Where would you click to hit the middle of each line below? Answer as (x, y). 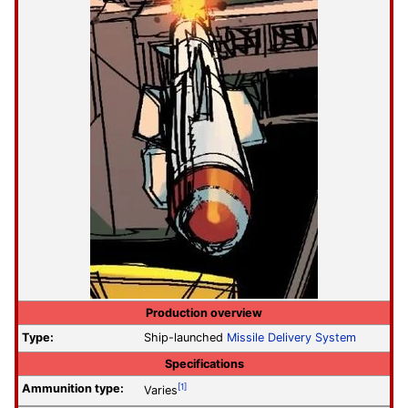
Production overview (204, 312)
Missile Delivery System (291, 338)
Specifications (204, 363)
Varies (161, 391)
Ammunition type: (73, 389)
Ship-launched (185, 338)
